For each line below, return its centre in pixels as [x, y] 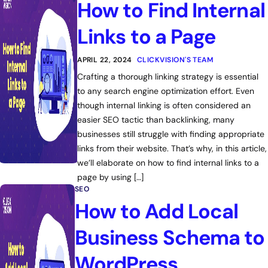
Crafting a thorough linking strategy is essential [168, 77]
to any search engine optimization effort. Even [166, 91]
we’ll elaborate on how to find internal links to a [168, 163]
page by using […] [111, 177]
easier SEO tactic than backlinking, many [156, 120]
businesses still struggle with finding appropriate [171, 134]
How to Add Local [156, 211]
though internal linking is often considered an [164, 105]
